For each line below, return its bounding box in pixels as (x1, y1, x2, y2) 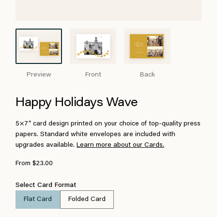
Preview (26, 72, 51, 78)
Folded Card (68, 196, 106, 203)
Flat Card (24, 196, 52, 203)
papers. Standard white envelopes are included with (15, 131, 175, 138)
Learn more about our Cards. (77, 142, 164, 149)
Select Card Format (15, 182, 77, 189)
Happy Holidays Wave (15, 97, 138, 109)
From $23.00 (15, 160, 53, 167)
